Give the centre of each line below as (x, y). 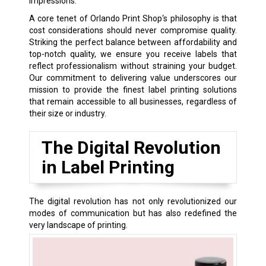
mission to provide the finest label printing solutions (133, 90)
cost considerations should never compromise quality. (133, 31)
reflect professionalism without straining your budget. (133, 66)
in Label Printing (108, 167)
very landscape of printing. (78, 225)
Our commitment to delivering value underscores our (133, 78)
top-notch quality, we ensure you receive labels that (133, 54)
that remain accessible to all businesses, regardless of (133, 102)
